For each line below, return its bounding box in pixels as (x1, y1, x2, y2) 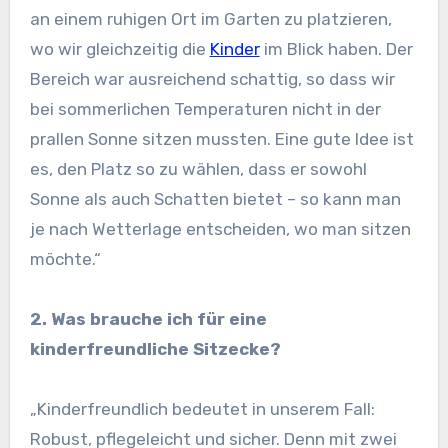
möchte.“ (29, 249, 101, 270)
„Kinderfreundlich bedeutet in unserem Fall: (29, 399, 375, 420)
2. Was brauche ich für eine (29, 309, 267, 330)
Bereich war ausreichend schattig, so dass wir (29, 69, 395, 90)
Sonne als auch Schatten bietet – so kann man (29, 189, 401, 210)
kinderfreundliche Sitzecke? (29, 339, 281, 360)
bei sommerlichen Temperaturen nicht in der (29, 99, 381, 120)
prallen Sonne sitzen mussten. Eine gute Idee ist (29, 129, 414, 150)
